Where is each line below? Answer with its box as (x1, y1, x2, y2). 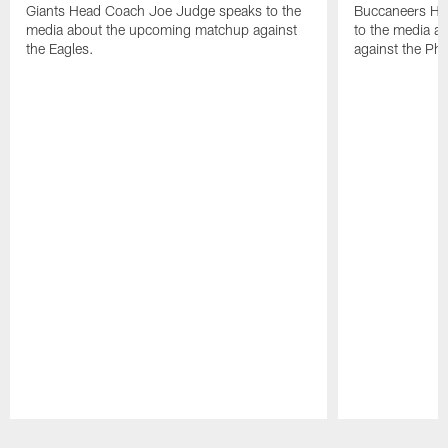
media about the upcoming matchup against (26, 21, 298, 39)
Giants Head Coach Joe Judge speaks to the (26, 2, 302, 20)
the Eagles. (26, 40, 95, 58)
